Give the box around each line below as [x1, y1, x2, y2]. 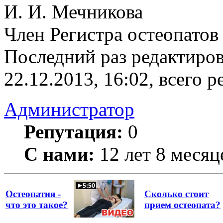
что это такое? [5, 199, 68, 210]
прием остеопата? [144, 199, 221, 210]
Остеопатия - [5, 188, 61, 199]
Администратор [4, 98, 134, 120]
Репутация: [24, 120, 123, 142]
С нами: [24, 143, 95, 165]
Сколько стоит [144, 188, 209, 199]
